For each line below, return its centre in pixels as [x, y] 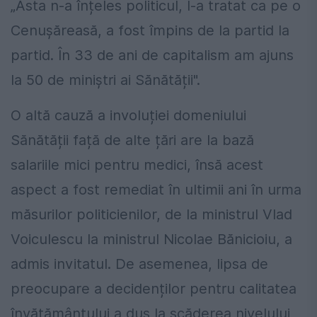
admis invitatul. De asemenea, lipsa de [139, 264]
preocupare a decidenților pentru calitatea [154, 289]
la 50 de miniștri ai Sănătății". [105, 80]
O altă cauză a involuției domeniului [128, 116]
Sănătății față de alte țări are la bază [132, 140]
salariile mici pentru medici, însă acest [137, 165]
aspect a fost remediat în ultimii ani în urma [156, 190]
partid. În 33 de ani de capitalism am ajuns [152, 56]
